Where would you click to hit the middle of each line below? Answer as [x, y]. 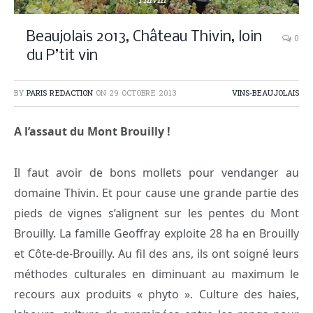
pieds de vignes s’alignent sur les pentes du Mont [156, 213]
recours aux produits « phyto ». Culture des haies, [156, 294]
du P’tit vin [62, 56]
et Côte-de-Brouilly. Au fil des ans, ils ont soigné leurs [156, 253]
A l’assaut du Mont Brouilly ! [94, 131]
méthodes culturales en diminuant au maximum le [156, 274]
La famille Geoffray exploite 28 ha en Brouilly [179, 233]
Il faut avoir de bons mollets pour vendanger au [156, 172]
